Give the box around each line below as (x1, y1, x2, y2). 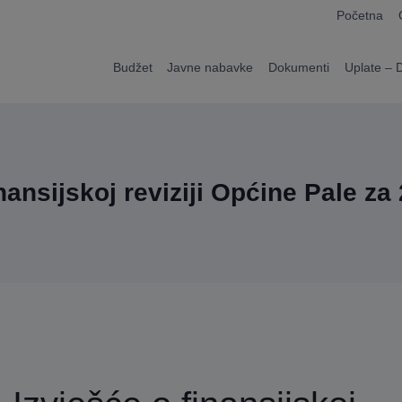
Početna (336, 8, 383, 23)
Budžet (112, 59, 153, 74)
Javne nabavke (167, 59, 254, 74)
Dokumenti (268, 59, 330, 74)
